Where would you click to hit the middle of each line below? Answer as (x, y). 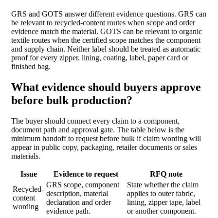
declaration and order (79, 202)
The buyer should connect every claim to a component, (95, 121)
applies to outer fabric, (161, 194)
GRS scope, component (83, 185)
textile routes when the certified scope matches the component (106, 40)
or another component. (162, 211)
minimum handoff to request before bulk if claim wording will (106, 139)
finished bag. (31, 67)
